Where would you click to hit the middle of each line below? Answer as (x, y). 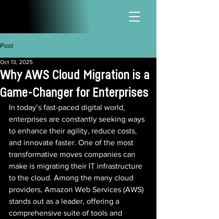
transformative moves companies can (73, 154)
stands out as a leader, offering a (65, 201)
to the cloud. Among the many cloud (72, 178)
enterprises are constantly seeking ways (78, 119)
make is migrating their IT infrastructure (77, 166)
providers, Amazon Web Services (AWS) (77, 189)
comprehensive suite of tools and (66, 213)
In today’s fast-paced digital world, (68, 107)
